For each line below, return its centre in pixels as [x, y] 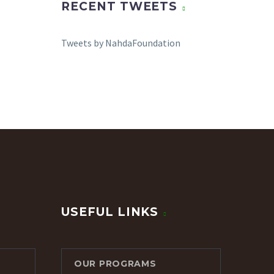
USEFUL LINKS [110, 212]
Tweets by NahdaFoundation [121, 43]
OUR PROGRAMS [115, 264]
